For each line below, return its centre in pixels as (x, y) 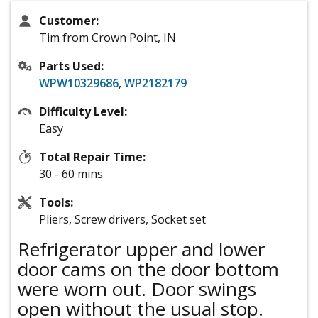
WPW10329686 (79, 83)
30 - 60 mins (71, 174)
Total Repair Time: (92, 157)
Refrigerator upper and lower (141, 250)
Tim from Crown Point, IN (108, 38)
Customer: (69, 21)
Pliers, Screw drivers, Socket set (122, 220)
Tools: (56, 203)
